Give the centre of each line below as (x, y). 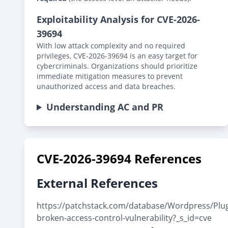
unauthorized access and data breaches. (106, 86)
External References (97, 183)
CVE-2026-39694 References (119, 159)
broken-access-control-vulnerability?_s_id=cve (124, 218)
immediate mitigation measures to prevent (110, 76)
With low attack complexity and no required (111, 46)
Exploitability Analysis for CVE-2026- (118, 19)
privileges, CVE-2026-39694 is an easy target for (117, 56)
